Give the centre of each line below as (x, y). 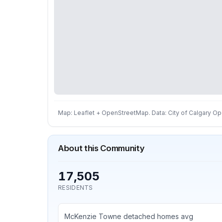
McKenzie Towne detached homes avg (129, 216)
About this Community (101, 148)
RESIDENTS (76, 188)
